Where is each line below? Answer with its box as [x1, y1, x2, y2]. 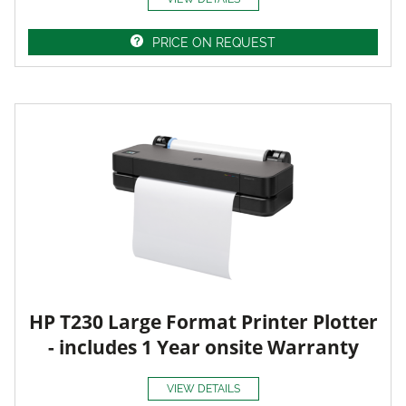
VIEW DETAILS [166, 382, 240, 395]
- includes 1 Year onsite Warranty [47, 333, 359, 360]
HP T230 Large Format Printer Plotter [28, 308, 378, 334]
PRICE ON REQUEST [152, 34, 275, 50]
